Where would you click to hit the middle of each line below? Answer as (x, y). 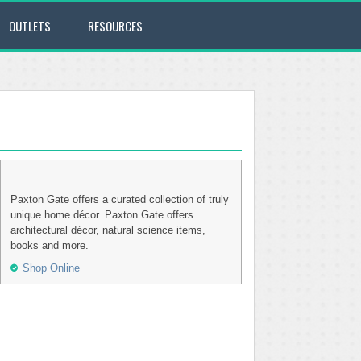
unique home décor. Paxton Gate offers (102, 215)
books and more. (50, 245)
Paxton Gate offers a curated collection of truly (120, 199)
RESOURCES (115, 26)
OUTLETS (30, 26)
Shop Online (51, 268)
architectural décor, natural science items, (108, 230)
